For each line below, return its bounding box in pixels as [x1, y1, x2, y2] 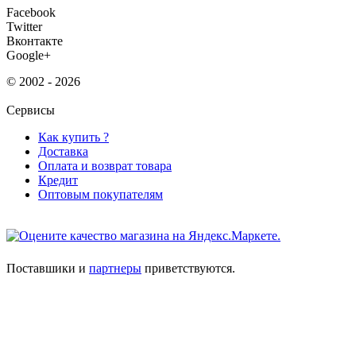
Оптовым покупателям [38, 187, 163, 201]
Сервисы [6, 103, 55, 117]
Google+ [6, 48, 51, 62]
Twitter [6, 19, 42, 33]
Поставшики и [6, 261, 89, 275]
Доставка [38, 144, 88, 158]
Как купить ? [38, 130, 109, 144]
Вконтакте [6, 33, 63, 48]
